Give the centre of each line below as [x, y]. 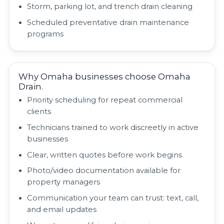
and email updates [62, 210]
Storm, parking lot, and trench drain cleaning [110, 6]
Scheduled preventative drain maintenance [108, 22]
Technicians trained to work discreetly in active [113, 127]
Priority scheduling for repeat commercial [105, 100]
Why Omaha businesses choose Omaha [104, 77]
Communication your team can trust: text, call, [113, 198]
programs [45, 34]
